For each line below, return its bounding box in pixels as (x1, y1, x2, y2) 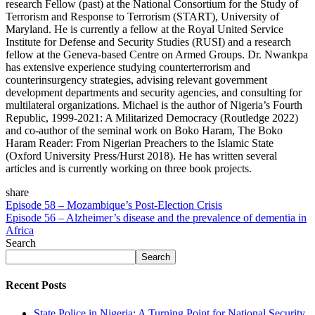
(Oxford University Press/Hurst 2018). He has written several (6, 150, 277, 162)
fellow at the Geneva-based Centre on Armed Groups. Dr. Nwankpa (6, 49, 308, 60)
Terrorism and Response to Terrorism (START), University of (6, 11, 279, 22)
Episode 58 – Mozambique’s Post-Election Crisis (6, 199, 222, 211)
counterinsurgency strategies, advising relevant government (6, 74, 267, 86)
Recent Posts (6, 279, 66, 292)
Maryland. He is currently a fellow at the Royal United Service (6, 23, 283, 35)
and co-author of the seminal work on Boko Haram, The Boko (6, 124, 283, 136)
